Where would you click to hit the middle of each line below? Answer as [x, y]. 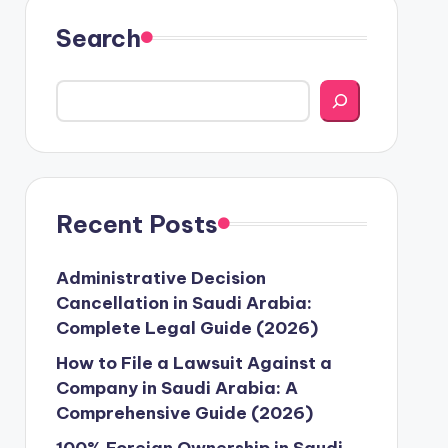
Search [98, 37]
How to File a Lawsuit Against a [193, 362]
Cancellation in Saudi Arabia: [183, 302]
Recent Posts [136, 223]
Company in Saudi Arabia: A [176, 387]
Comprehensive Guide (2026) [184, 412]
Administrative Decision [160, 277]
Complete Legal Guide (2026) [186, 327]
